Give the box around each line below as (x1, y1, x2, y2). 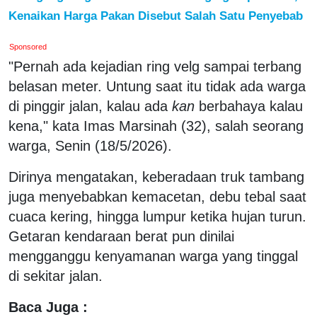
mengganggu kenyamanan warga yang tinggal (8, 248, 298, 264)
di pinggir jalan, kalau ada (8, 98, 172, 114)
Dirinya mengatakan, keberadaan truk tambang (8, 168, 304, 185)
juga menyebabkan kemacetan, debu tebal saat (8, 188, 306, 204)
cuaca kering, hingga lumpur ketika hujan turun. (8, 208, 306, 224)
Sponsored (9, 42, 47, 51)
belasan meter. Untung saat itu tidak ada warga (8, 78, 306, 94)
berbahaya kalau (195, 98, 303, 114)
